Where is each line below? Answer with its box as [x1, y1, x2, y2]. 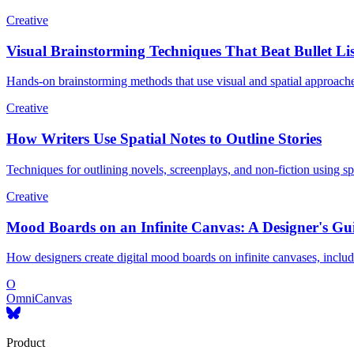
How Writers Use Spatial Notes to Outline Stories [6, 130, 322, 148]
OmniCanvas [6, 292, 72, 306]
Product [6, 336, 45, 350]
